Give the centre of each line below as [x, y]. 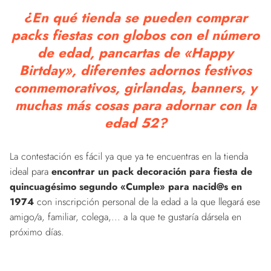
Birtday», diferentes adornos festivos [135, 70]
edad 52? [135, 122]
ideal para [31, 171]
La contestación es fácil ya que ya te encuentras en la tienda [129, 156]
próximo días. [37, 232]
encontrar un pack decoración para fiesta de [152, 171]
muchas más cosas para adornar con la [135, 105]
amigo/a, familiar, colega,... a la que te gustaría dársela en [126, 217]
